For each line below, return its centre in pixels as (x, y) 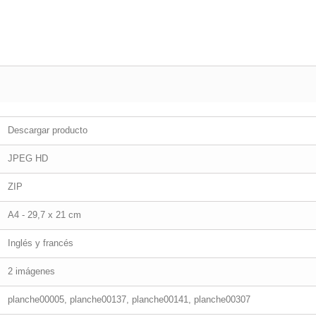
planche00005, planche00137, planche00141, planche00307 (129, 299)
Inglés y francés (41, 243)
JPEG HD (28, 158)
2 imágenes (31, 271)
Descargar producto (48, 130)
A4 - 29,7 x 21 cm (44, 215)
